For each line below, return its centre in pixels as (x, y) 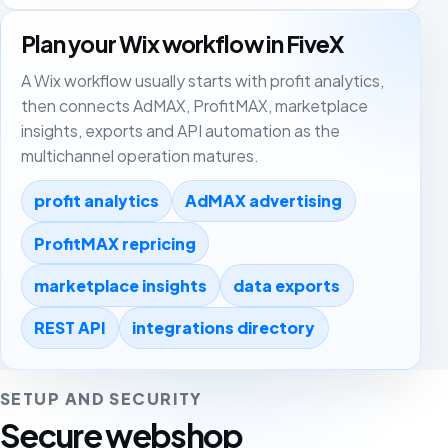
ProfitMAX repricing (115, 243)
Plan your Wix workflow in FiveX (182, 44)
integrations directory (224, 328)
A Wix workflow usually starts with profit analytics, (202, 80)
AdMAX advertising (264, 201)
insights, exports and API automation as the (180, 130)
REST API (70, 328)
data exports (287, 285)
